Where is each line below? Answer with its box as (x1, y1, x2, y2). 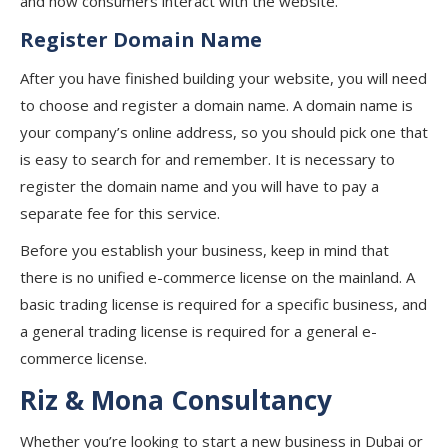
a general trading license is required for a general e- (20, 321, 377, 341)
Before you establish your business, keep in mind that (20, 240, 389, 260)
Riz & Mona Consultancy (20, 382, 332, 418)
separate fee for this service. (20, 203, 220, 223)
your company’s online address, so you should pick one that (20, 122, 428, 142)
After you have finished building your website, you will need (20, 68, 427, 88)
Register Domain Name (20, 26, 262, 53)
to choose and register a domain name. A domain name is (20, 95, 413, 115)
